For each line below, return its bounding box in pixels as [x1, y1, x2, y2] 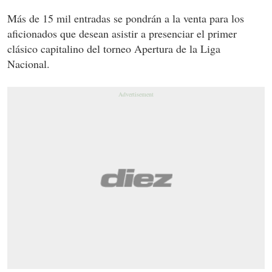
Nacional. [7, 56, 50, 71]
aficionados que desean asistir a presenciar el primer [7, 25, 237, 41]
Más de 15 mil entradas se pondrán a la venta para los [7, 10, 244, 25]
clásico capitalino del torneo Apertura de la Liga [7, 41, 220, 56]
